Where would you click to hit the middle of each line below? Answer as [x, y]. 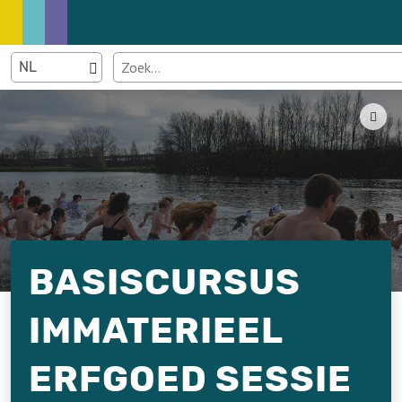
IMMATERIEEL [156, 331]
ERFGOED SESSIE [190, 379]
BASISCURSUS [165, 282]
